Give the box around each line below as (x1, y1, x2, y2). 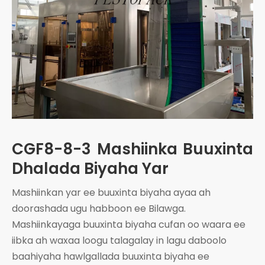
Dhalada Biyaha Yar (12, 157, 169, 179)
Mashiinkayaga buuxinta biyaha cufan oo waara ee (12, 217, 245, 231)
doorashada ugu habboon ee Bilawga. (12, 201, 186, 215)
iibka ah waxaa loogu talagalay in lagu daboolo (12, 233, 227, 247)
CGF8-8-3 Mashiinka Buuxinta (12, 138, 253, 160)
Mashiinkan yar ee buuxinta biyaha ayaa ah (12, 185, 211, 199)
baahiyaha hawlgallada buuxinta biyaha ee (12, 249, 209, 263)
